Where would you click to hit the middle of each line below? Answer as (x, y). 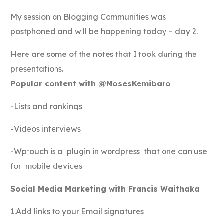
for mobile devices (46, 166)
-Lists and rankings (46, 106)
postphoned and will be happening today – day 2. (104, 31)
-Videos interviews (46, 128)
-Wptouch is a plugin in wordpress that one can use (109, 151)
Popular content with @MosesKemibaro (91, 83)
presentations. (37, 69)
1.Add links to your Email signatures (77, 211)
